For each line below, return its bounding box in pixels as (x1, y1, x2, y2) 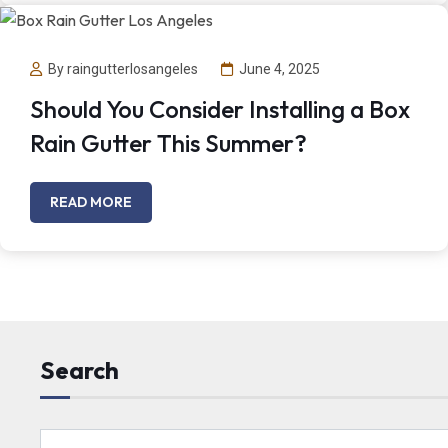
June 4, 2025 (239, 60, 320, 77)
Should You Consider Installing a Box (30, 94, 410, 125)
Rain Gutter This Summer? (30, 128, 307, 159)
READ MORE (50, 193, 132, 212)
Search (40, 355, 119, 386)
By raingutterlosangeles (48, 60, 198, 77)
